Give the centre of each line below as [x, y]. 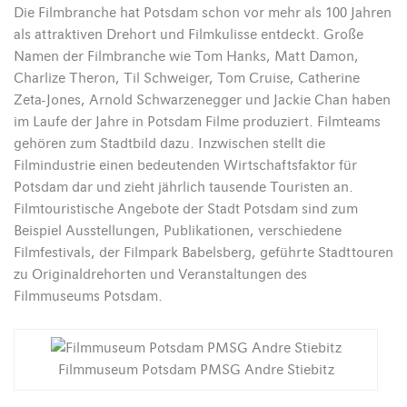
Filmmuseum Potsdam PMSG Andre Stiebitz [196, 370]
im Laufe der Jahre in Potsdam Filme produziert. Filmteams [197, 122]
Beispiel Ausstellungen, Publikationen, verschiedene [178, 231]
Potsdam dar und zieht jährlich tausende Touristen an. [184, 188]
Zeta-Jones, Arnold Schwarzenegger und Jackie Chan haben [202, 100]
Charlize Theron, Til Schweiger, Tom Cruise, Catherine [187, 79]
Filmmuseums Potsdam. [88, 297]
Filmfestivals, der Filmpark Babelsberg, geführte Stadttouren [203, 253]
